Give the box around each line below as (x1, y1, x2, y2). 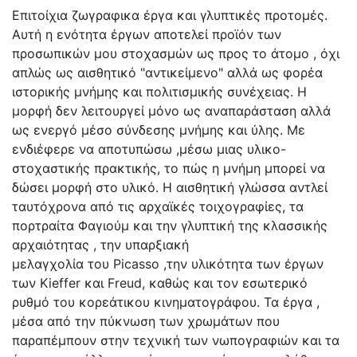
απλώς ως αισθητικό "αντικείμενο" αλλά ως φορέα (12, 64, 323, 80)
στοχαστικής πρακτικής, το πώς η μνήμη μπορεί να (12, 159, 325, 176)
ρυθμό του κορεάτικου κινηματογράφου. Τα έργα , (12, 293, 320, 310)
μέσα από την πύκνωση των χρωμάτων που (12, 312, 280, 329)
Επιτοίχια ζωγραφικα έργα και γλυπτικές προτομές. (12, 6, 328, 23)
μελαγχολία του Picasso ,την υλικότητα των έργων (12, 255, 324, 272)
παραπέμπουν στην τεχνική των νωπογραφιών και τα (12, 331, 339, 348)
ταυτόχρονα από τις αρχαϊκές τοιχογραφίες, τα (12, 198, 304, 214)
